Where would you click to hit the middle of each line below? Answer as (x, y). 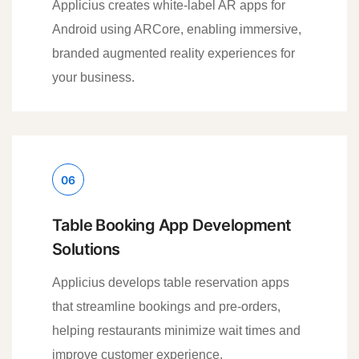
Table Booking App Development (172, 225)
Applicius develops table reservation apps (171, 282)
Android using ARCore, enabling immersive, (177, 29)
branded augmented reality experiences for (173, 53)
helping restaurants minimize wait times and (176, 330)
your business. (93, 77)
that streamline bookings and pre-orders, (166, 306)
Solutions (86, 249)
